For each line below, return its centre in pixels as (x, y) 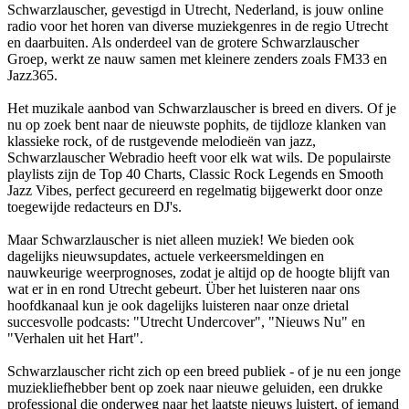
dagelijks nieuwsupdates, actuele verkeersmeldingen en (166, 256)
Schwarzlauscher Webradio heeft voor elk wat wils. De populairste (199, 157)
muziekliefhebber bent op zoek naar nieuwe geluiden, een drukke (195, 387)
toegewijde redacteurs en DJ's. (94, 206)
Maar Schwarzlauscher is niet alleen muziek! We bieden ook (181, 239)
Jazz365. (32, 75)
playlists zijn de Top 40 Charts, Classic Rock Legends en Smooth (195, 173)
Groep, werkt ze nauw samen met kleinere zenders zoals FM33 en (197, 58)
